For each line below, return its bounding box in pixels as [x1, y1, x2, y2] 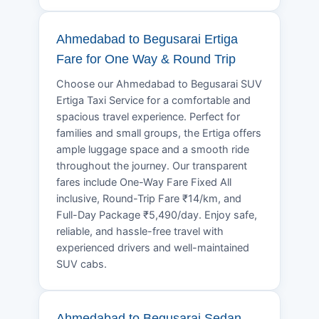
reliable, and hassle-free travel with [56, 224, 224, 238]
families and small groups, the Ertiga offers [56, 126, 261, 140]
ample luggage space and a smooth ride [56, 142, 249, 156]
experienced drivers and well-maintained [56, 241, 249, 254]
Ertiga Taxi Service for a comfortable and [56, 93, 251, 107]
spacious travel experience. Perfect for [56, 110, 240, 123]
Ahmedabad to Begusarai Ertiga [56, 31, 238, 46]
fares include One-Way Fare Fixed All [56, 175, 231, 189]
